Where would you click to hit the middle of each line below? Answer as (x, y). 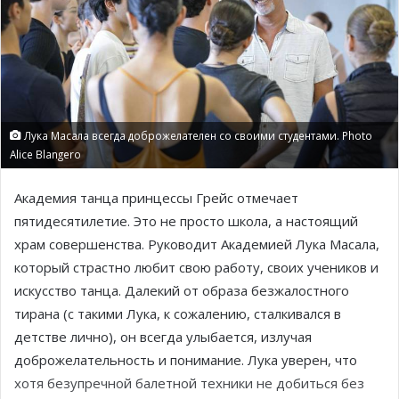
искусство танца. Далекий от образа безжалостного (182, 290)
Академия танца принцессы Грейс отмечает (156, 197)
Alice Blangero (45, 154)
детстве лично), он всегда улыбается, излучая (163, 336)
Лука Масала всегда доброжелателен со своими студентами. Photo (197, 135)
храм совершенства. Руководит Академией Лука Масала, (197, 244)
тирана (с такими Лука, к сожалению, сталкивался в (178, 313)
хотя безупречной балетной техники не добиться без (189, 383)
